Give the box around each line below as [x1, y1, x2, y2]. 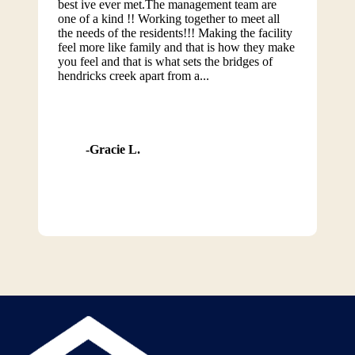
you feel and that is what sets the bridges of [57, 55, 273, 68]
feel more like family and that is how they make [57, 40, 295, 54]
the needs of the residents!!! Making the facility [57, 26, 292, 40]
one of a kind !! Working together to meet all [57, 12, 280, 25]
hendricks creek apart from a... [57, 69, 209, 82]
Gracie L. [89, 143, 140, 156]
